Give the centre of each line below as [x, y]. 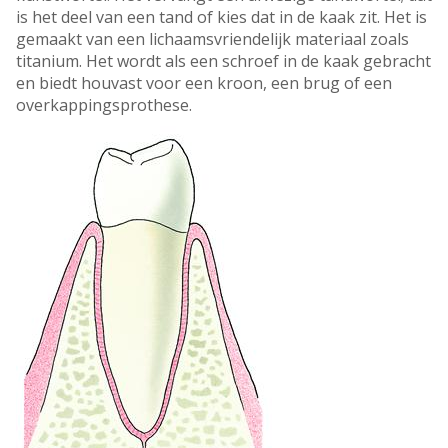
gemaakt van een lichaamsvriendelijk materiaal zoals [212, 39]
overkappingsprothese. [104, 105]
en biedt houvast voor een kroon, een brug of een [204, 83]
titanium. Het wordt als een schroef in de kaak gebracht [223, 61]
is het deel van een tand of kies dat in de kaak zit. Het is [221, 17]
